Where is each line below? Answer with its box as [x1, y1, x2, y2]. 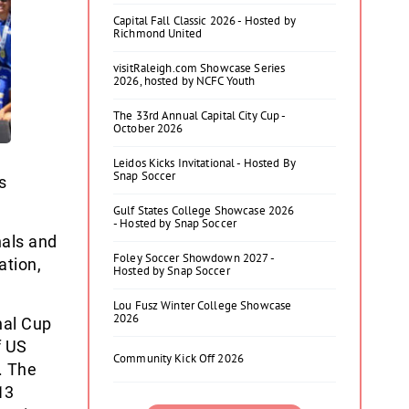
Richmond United [113, 26, 202, 41]
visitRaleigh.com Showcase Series [113, 60, 286, 76]
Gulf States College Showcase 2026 [113, 203, 295, 218]
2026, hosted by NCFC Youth [113, 73, 256, 89]
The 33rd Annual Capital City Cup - [113, 108, 286, 123]
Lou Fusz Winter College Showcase [113, 298, 292, 313]
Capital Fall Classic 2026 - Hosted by [113, 13, 296, 28]
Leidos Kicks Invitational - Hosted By [113, 155, 296, 171]
